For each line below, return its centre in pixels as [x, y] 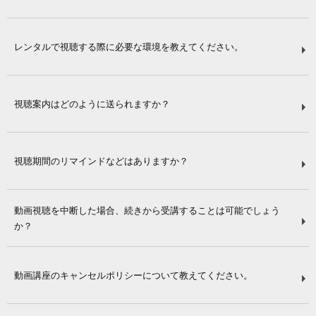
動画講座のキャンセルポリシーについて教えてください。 [133, 275]
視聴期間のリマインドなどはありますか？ [101, 160]
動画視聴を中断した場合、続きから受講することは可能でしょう [147, 210]
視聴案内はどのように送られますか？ [92, 103]
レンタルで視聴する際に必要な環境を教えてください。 [129, 46]
